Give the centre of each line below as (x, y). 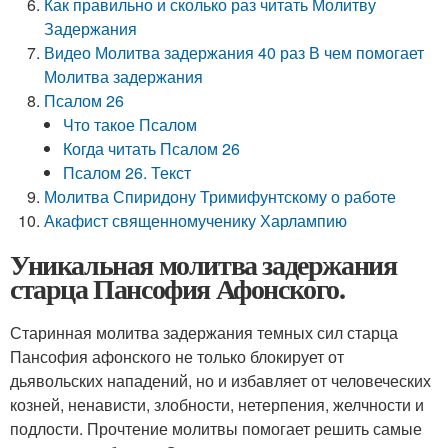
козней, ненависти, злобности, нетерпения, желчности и (217, 404)
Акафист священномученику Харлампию (196, 220)
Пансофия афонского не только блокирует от (177, 356)
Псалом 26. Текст (127, 172)
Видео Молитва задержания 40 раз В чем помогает (234, 52)
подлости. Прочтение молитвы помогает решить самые (216, 428)
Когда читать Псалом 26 (152, 148)
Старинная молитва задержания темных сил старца (204, 332)
